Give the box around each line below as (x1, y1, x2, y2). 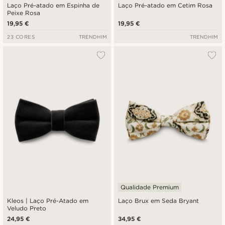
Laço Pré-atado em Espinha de (7, 2, 100, 10)
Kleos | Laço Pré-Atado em (7, 196, 89, 204)
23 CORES (7, 34, 35, 40)
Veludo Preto (7, 204, 47, 212)
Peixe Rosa (7, 9, 41, 17)
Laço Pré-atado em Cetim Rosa (118, 2, 213, 10)
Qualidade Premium (121, 183, 179, 191)
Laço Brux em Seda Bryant (118, 196, 199, 204)
